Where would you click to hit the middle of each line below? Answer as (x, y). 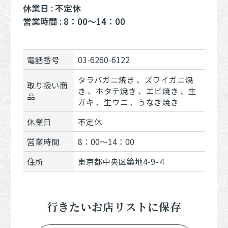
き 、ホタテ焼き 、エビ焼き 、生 (137, 90)
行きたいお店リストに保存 (114, 207)
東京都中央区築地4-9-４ (122, 161)
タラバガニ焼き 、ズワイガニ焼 (136, 79)
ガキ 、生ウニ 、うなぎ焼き (129, 102)
